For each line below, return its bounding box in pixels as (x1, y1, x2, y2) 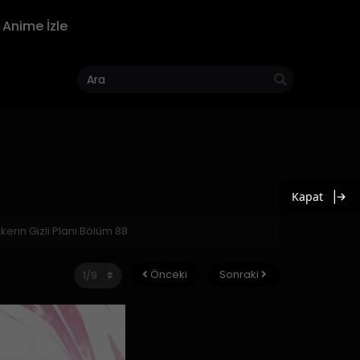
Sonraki (219, 267, 261, 282)
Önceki (148, 267, 187, 282)
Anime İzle (2, 17, 67, 35)
